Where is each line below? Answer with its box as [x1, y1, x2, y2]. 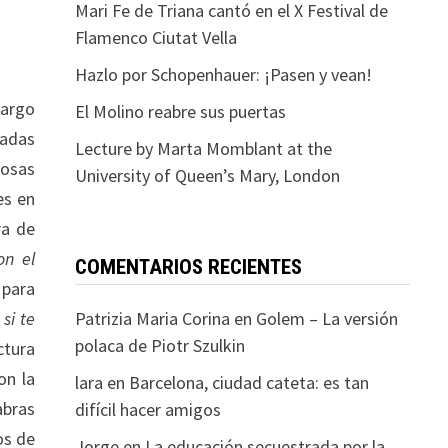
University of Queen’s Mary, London [74, 163, 340, 187]
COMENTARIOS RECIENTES [74, 254, 302, 279]
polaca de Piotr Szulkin [74, 333, 245, 357]
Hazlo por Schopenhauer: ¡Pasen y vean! [74, 62, 372, 86]
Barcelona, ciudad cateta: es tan [128, 370, 369, 394]
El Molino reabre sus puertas [74, 99, 286, 123]
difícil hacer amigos [74, 397, 221, 421]
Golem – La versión [255, 306, 398, 330]
